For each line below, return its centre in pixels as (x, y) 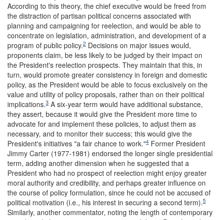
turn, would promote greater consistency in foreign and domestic (107, 75)
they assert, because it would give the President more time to (102, 114)
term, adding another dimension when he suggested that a (98, 163)
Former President (177, 144)
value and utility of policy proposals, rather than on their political (106, 95)
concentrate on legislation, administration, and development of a (107, 36)
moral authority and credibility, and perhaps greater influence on (107, 183)
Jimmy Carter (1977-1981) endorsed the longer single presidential (110, 153)
